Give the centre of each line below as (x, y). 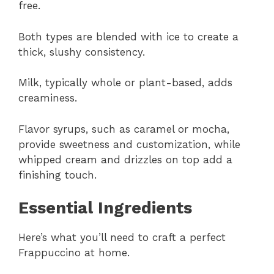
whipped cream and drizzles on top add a (125, 159)
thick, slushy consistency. (82, 52)
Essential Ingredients (105, 208)
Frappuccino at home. (74, 253)
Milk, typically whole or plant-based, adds (125, 83)
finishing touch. (57, 175)
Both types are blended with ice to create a (128, 36)
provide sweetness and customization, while (129, 144)
